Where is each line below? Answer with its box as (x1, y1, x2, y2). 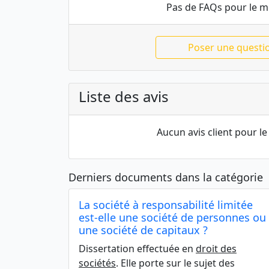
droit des (196, 242, 237, 255)
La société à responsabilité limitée (79, 198, 253, 212)
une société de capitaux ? (79, 223, 208, 237)
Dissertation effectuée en (79, 242, 196, 255)
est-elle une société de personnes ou (79, 210, 266, 225)
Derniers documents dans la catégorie (68, 170, 263, 184)
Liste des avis (79, 86, 169, 106)
